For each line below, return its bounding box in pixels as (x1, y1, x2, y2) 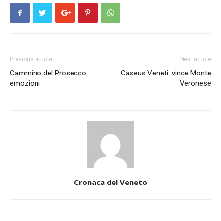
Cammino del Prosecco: (10, 69, 88, 77)
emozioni (10, 79, 40, 88)
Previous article (10, 56, 52, 63)
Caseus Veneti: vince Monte (121, 69, 211, 77)
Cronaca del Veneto (74, 177, 147, 187)
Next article (180, 56, 211, 63)
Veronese (180, 79, 211, 88)
